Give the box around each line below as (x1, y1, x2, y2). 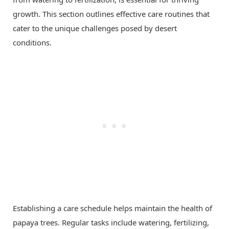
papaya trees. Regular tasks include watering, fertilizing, (13, 217, 209, 228)
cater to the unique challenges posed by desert (13, 23, 177, 34)
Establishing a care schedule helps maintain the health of (13, 203, 212, 214)
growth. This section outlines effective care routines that (13, 9, 210, 19)
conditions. (13, 37, 52, 48)
